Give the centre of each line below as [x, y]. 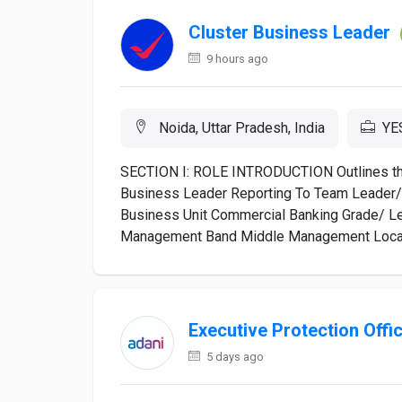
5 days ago [234, 357]
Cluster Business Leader [289, 33]
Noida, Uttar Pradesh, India [240, 128]
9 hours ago [236, 59]
